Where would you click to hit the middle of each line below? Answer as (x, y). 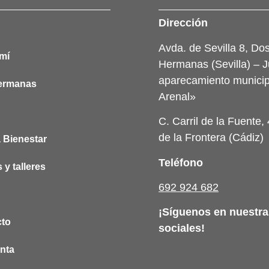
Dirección (183, 23)
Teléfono (181, 162)
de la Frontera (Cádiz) (211, 138)
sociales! (182, 228)
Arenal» (177, 96)
